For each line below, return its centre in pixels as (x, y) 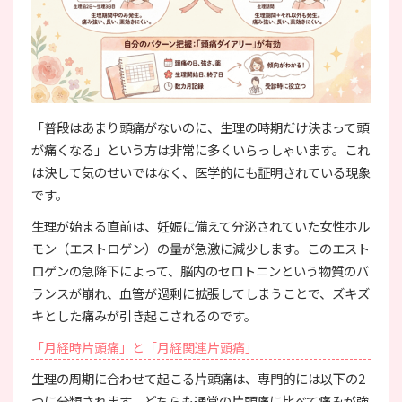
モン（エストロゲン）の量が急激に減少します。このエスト (201, 248)
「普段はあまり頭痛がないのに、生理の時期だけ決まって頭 (200, 127)
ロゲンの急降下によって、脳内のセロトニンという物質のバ (200, 270)
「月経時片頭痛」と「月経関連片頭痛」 (144, 347)
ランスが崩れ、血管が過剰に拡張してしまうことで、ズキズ (201, 293)
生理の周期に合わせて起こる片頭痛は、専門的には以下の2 (198, 378)
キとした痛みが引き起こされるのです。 (144, 315)
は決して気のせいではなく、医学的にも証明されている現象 (201, 171)
